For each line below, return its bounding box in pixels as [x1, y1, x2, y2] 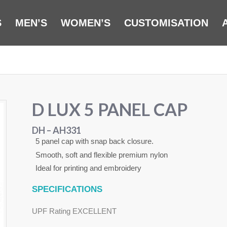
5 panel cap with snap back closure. [35, 137, 154, 145]
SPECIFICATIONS [31, 184, 102, 195]
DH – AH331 [31, 125, 81, 136]
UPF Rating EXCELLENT [31, 206, 117, 215]
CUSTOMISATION [124, 17, 208, 28]
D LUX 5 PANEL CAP [31, 99, 187, 120]
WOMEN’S [61, 17, 110, 28]
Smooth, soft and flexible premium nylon [35, 150, 168, 159]
